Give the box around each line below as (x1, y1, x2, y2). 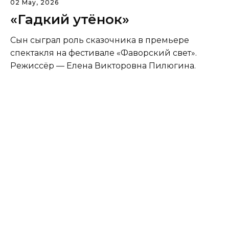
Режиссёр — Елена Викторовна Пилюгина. (10, 60, 196, 71)
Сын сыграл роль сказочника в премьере (10, 35, 189, 45)
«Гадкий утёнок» (10, 11, 129, 28)
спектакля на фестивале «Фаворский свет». (10, 48, 197, 58)
